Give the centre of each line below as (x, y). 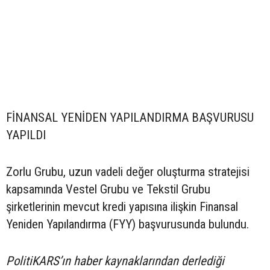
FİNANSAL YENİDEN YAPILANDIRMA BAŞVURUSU (130, 118)
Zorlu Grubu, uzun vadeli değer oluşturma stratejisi (128, 172)
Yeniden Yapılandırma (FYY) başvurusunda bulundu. (127, 224)
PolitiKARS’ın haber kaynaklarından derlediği (115, 261)
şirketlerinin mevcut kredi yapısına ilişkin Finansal (122, 207)
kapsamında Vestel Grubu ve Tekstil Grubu (108, 190)
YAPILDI (26, 135)
